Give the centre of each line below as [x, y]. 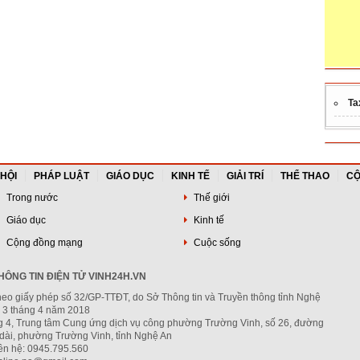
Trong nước [31, 198]
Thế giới [210, 198]
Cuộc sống [216, 243]
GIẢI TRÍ [245, 176]
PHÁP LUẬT [61, 176]
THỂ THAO [305, 176]
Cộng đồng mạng [43, 243]
